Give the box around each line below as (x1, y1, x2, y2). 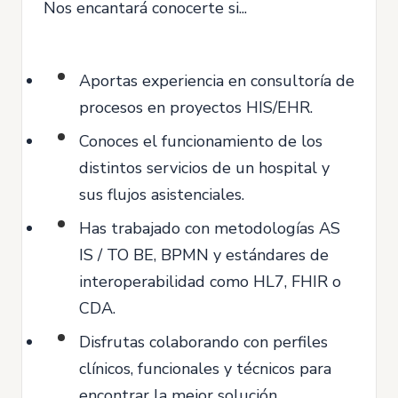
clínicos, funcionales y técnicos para (79, 358, 331, 379)
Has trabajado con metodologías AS (79, 218, 340, 239)
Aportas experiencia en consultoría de (79, 70, 354, 92)
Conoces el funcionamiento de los (79, 131, 322, 152)
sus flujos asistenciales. (79, 184, 244, 205)
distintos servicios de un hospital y (79, 157, 330, 179)
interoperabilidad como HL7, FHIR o (79, 271, 341, 292)
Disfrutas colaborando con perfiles (79, 331, 328, 353)
